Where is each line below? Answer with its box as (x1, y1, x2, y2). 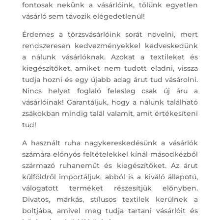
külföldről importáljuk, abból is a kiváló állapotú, (22, 172, 198, 182)
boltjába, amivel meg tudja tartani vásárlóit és (22, 206, 198, 216)
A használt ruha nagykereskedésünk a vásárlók (22, 138, 198, 148)
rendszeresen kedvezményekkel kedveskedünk (22, 41, 198, 51)
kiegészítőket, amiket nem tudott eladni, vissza (22, 64, 198, 73)
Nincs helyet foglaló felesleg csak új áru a (22, 86, 198, 96)
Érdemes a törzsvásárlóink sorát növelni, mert (22, 30, 198, 39)
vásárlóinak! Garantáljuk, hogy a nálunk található (22, 98, 198, 107)
